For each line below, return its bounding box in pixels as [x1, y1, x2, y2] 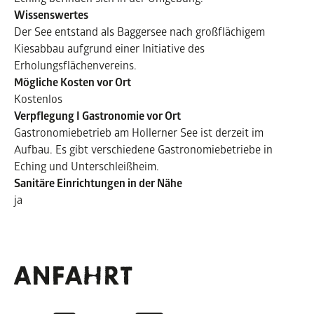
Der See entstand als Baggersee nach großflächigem [14, 23, 265, 39]
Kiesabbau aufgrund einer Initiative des [14, 40, 205, 55]
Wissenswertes [14, 6, 88, 22]
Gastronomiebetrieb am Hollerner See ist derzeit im [14, 124, 264, 139]
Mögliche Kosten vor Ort [14, 74, 131, 90]
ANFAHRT [14, 263, 133, 289]
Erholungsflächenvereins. [14, 57, 137, 72]
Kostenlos [14, 90, 62, 106]
